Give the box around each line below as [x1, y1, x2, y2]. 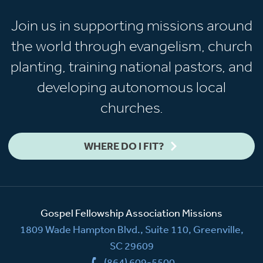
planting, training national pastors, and [11, 58, 252, 75]
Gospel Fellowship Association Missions [41, 205, 222, 219]
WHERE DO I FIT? [84, 139, 164, 153]
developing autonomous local [37, 78, 226, 95]
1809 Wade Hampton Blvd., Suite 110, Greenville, [19, 222, 244, 235]
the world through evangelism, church [11, 37, 252, 54]
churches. [100, 99, 163, 116]
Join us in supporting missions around [11, 16, 252, 33]
